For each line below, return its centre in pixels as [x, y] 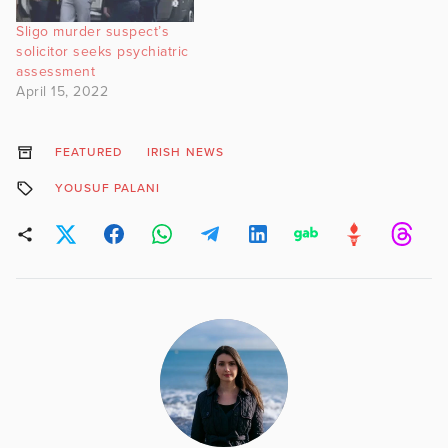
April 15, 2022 [62, 92]
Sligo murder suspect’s [92, 32]
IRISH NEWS [185, 152]
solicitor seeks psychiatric [102, 52]
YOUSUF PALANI [107, 188]
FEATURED [88, 152]
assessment [55, 72]
